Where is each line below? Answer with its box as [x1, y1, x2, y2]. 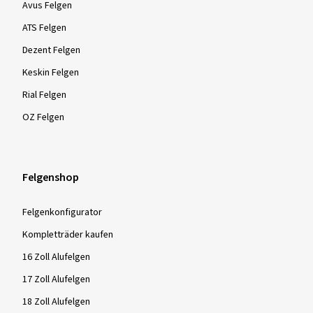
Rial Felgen [22, 88, 66, 102]
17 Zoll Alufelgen [22, 272, 90, 286]
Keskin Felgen [22, 66, 79, 80]
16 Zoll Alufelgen [22, 250, 90, 264]
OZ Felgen [22, 110, 64, 124]
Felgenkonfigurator [22, 205, 102, 219]
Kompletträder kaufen [22, 228, 113, 242]
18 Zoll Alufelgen [22, 295, 90, 309]
